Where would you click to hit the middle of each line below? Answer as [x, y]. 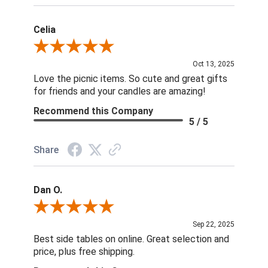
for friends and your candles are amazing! [119, 92]
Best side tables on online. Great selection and [131, 239]
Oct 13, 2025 [214, 64]
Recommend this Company [93, 111]
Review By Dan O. [65, 208]
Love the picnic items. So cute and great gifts [130, 79]
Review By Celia [62, 48]
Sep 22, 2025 [214, 225]
